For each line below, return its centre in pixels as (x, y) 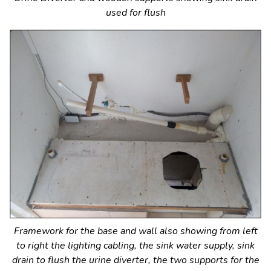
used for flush (135, 12)
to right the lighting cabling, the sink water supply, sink (135, 245)
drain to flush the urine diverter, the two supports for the (135, 260)
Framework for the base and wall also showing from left (135, 231)
